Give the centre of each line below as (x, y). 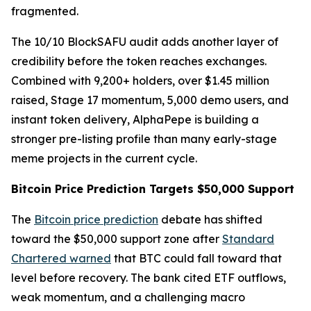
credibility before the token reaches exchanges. (139, 61)
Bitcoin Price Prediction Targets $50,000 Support (153, 189)
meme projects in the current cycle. (104, 159)
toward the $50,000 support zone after (117, 239)
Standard (248, 239)
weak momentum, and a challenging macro (128, 297)
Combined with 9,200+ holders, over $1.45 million (140, 81)
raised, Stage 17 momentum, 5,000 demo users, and (150, 100)
